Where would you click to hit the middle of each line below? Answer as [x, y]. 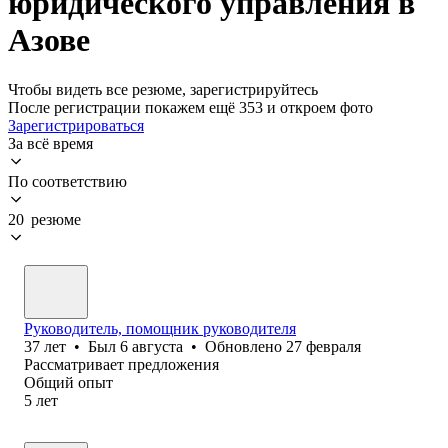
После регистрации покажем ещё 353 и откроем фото [190, 107]
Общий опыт [68, 382]
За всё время [50, 143]
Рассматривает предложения [121, 364]
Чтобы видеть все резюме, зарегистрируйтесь [163, 89]
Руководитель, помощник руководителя [160, 328]
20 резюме [44, 219]
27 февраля [323, 346]
